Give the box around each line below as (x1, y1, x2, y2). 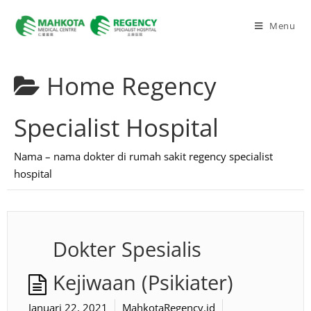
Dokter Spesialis (53, 236, 201, 262)
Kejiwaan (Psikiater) (53, 269, 233, 296)
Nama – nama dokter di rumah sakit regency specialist (14, 149, 273, 163)
